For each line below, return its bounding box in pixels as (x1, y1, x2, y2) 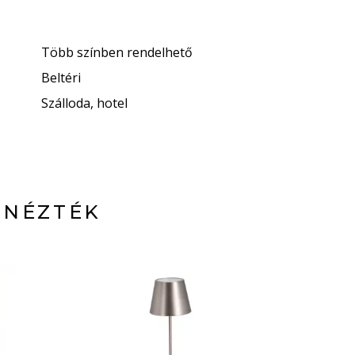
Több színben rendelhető (41, 44, 193, 61)
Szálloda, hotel (41, 94, 128, 112)
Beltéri (41, 69, 82, 86)
